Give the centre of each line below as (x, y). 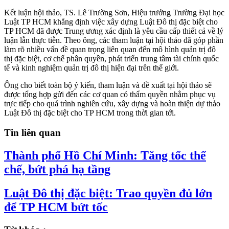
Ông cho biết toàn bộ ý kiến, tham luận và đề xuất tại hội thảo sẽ (108, 85)
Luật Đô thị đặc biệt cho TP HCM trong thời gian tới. (90, 113)
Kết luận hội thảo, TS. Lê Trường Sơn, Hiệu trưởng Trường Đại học (114, 13)
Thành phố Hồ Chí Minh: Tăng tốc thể (105, 155)
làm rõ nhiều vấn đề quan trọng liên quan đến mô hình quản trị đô (110, 50)
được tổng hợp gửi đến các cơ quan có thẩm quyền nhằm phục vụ (110, 95)
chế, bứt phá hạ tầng (57, 169)
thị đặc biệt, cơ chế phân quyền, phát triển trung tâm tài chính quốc (111, 59)
